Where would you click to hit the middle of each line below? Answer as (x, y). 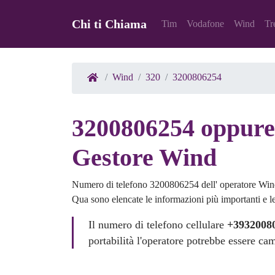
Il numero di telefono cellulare (158, 225)
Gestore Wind (144, 158)
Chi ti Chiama (109, 24)
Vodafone (205, 24)
